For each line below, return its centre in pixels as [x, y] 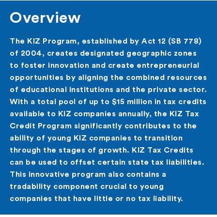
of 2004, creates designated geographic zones [103, 53]
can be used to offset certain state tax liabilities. [107, 162]
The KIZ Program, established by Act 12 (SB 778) [106, 41]
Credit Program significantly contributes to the [103, 126]
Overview [45, 18]
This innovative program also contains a [88, 174]
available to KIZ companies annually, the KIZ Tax [104, 114]
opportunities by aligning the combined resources [108, 77]
